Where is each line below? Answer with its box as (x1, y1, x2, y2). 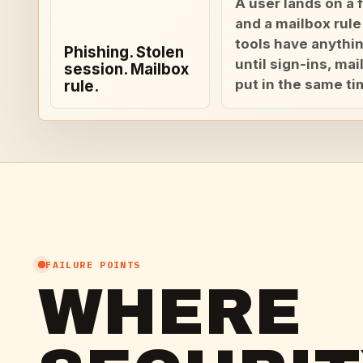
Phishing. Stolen (64, 42, 185, 62)
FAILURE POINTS (45, 258, 141, 271)
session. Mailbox (64, 59, 190, 79)
